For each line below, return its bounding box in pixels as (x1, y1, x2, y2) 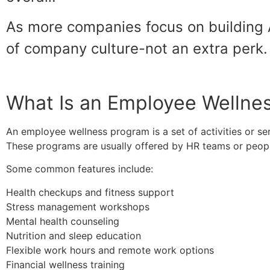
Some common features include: (6, 163, 153, 175)
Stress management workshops (6, 200, 149, 213)
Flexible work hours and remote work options (6, 243, 214, 256)
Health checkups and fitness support (6, 186, 174, 198)
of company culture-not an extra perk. (6, 40, 268, 58)
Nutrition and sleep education (6, 229, 141, 242)
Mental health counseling (6, 215, 119, 227)
